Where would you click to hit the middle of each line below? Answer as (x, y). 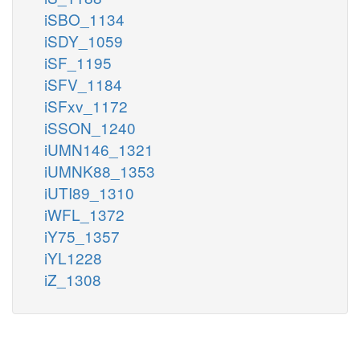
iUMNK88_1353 (100, 170)
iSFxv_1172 (86, 105)
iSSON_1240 (90, 127)
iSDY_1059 (84, 40)
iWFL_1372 (84, 214)
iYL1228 (73, 257)
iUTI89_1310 (89, 192)
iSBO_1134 (84, 18)
